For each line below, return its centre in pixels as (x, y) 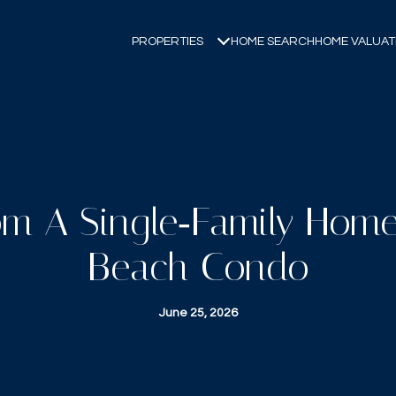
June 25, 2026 (198, 313)
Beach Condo (198, 267)
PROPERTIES (168, 41)
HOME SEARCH (273, 41)
